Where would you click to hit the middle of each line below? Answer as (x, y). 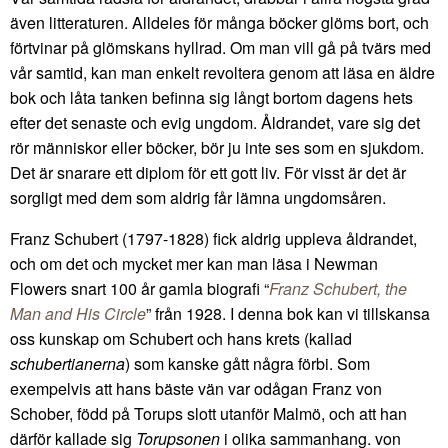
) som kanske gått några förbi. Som (247, 364)
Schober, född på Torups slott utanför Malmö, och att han (208, 414)
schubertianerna (67, 364)
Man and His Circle (78, 314)
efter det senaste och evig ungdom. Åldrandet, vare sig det (215, 123)
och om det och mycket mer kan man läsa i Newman (194, 264)
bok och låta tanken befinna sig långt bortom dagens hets (211, 98)
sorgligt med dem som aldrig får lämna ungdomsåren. (198, 198)
